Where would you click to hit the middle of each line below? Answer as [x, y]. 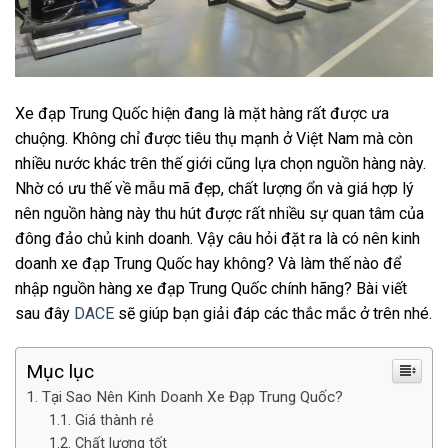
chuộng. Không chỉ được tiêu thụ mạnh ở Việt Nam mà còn [214, 139]
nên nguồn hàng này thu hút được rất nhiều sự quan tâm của [219, 214]
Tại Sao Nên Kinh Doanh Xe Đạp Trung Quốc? [192, 397]
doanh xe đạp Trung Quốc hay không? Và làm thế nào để [208, 264]
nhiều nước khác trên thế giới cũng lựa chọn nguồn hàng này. [220, 164]
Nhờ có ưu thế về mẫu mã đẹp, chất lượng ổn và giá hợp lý [214, 189]
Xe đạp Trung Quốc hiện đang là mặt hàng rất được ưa [202, 114]
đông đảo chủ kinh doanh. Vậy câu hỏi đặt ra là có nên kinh [217, 239]
